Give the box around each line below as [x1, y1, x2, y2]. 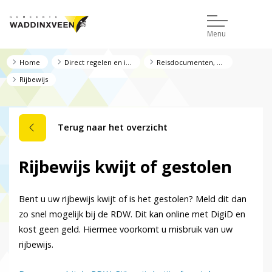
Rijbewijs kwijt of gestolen [19, 155, 232, 178]
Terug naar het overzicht [58, 121, 168, 134]
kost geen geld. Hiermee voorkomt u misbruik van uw [19, 223, 233, 236]
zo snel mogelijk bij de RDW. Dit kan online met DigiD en [19, 208, 245, 220]
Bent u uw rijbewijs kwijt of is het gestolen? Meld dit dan [19, 193, 246, 205]
